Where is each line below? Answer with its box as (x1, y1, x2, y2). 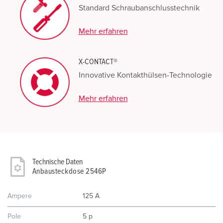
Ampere (7, 193, 32, 200)
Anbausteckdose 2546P (32, 167, 107, 175)
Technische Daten (32, 158, 83, 166)
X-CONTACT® (78, 58, 117, 66)
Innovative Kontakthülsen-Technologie (78, 71, 212, 79)
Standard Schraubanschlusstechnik (78, 4, 200, 12)
